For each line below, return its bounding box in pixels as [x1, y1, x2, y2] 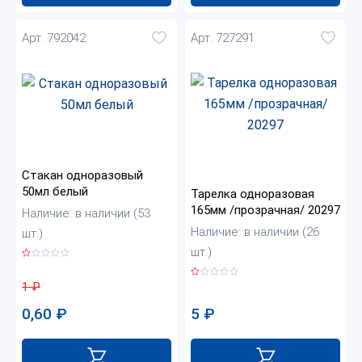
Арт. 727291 [191, 30, 255, 45]
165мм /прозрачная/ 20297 [191, 203, 340, 218]
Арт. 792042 [22, 30, 86, 45]
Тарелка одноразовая [191, 187, 314, 202]
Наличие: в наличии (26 [191, 225, 319, 240]
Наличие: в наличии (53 [22, 206, 150, 221]
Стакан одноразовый [22, 168, 143, 183]
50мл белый [22, 184, 88, 200]
